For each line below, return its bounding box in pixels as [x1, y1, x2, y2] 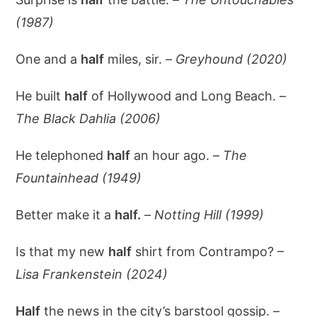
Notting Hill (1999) [154, 207, 265, 222]
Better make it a [16, 207, 115, 222]
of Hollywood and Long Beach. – [88, 88, 287, 103]
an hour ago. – [130, 148, 224, 163]
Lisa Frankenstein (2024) [16, 267, 168, 282]
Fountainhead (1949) [16, 171, 142, 185]
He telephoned [16, 148, 108, 163]
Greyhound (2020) [175, 52, 288, 67]
